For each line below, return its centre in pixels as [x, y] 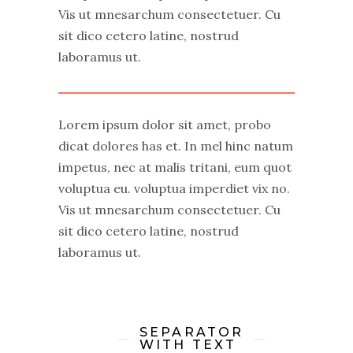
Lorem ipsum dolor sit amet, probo [165, 124]
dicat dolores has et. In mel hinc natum [176, 145]
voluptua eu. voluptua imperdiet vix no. [174, 188]
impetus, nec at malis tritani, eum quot [175, 167]
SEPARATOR [191, 332]
